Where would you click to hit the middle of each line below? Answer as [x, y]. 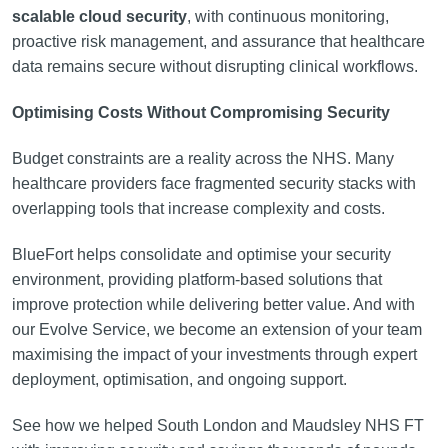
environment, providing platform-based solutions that [196, 279]
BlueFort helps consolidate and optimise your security [201, 254]
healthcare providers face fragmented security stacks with [213, 183]
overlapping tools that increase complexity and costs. [198, 208]
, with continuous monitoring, [287, 16]
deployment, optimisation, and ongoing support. [179, 379]
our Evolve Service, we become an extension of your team [216, 329]
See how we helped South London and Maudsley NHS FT [217, 425]
